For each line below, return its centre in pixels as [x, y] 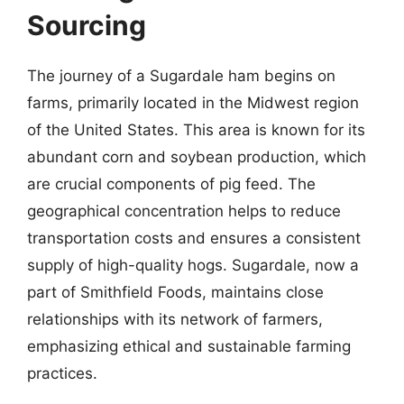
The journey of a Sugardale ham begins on [181, 76]
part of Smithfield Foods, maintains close [175, 292]
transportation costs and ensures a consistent [194, 238]
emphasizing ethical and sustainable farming [189, 346]
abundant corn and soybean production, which [197, 157]
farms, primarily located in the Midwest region [193, 103]
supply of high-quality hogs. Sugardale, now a [193, 265]
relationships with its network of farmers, [175, 319]
